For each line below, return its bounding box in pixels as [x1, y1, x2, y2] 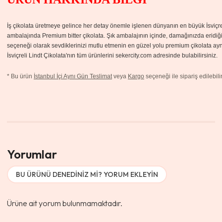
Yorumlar [7, 147, 57, 162]
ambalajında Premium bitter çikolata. [7, 32, 107, 39]
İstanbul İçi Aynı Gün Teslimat [34, 73, 112, 80]
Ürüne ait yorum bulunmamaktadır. [7, 198, 122, 208]
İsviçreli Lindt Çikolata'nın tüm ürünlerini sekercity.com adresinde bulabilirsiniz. [7, 52, 219, 59]
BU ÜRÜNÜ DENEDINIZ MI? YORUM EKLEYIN [16, 170, 158, 179]
